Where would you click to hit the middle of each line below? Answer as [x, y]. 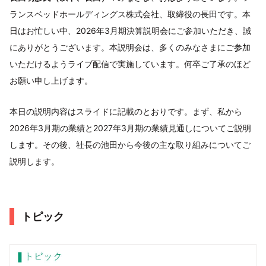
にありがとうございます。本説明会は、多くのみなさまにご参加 [130, 47]
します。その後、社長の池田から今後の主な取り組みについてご [130, 144]
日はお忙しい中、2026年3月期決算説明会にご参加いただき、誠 [130, 30]
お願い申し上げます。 [51, 80]
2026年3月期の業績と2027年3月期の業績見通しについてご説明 [130, 128]
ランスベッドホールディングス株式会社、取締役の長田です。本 [130, 14]
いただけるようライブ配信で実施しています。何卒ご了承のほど [130, 64]
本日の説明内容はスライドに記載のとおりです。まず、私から [126, 111]
